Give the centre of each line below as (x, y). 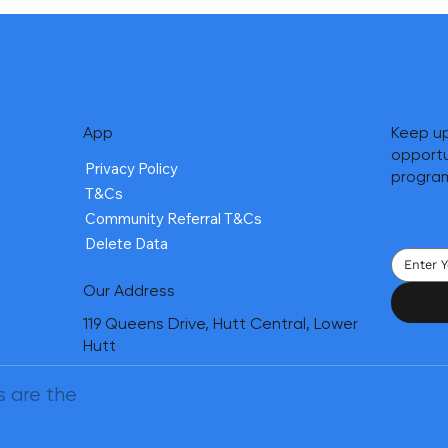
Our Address (129, 290)
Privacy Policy (132, 168)
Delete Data (127, 243)
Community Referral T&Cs (174, 218)
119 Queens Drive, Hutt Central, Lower (221, 324)
